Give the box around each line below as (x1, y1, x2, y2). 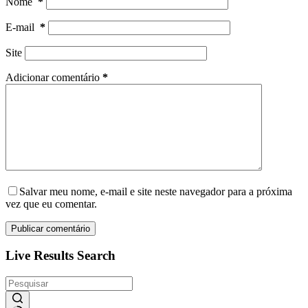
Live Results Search (5, 248, 115, 263)
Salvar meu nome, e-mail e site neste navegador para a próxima (19, 185, 292, 197)
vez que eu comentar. (5, 197, 97, 210)
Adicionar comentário (5, 71, 100, 83)
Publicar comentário (11, 223, 90, 234)
